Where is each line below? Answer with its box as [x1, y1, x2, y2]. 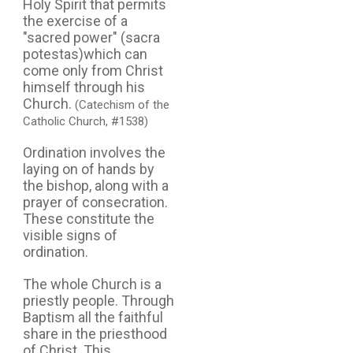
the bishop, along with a [23, 176, 169, 194]
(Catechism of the [75, 97, 169, 112]
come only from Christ [23, 61, 163, 79]
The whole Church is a [23, 275, 162, 292]
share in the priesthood [23, 325, 167, 342]
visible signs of [23, 226, 117, 243]
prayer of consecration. [23, 193, 168, 210]
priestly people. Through [23, 292, 174, 309]
